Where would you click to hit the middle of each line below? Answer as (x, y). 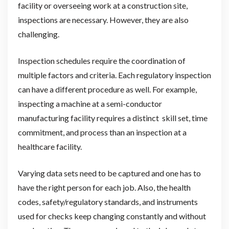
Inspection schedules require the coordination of (101, 61)
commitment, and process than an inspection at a (102, 132)
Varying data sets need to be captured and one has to (109, 173)
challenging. (39, 34)
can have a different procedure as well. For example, (107, 89)
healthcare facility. (50, 147)
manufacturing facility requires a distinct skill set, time (112, 118)
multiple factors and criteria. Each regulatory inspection (114, 75)
